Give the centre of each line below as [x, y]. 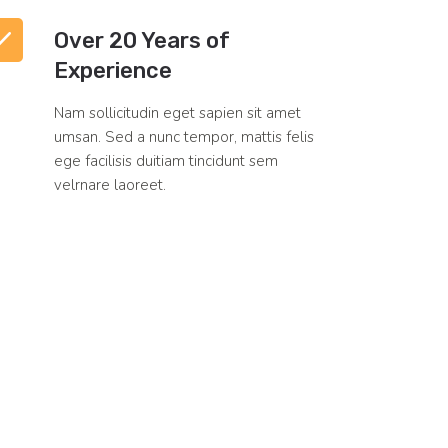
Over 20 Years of [142, 41]
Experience [113, 71]
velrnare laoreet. [110, 185]
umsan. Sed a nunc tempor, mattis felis [184, 137]
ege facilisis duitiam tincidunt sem [166, 161]
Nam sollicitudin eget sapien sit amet [178, 113]
